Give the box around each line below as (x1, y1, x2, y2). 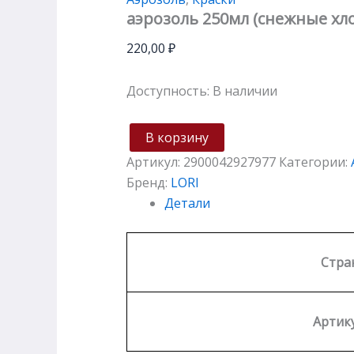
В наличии (213, 81, 277, 100)
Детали (164, 194, 210, 212)
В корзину (145, 128, 209, 146)
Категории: (279, 153, 351, 171)
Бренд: (126, 173, 171, 191)
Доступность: (126, 81, 209, 100)
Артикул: (126, 153, 183, 171)
